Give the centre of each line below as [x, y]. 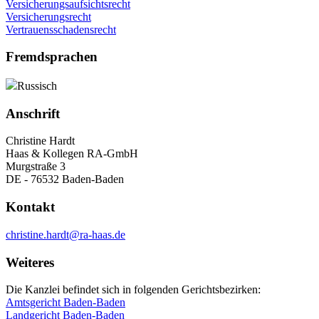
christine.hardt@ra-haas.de [66, 234]
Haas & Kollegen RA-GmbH [72, 154]
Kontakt [30, 207]
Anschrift [33, 113]
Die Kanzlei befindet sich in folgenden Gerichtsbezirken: [133, 290]
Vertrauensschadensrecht [61, 29]
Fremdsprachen [52, 57]
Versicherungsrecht [48, 16]
